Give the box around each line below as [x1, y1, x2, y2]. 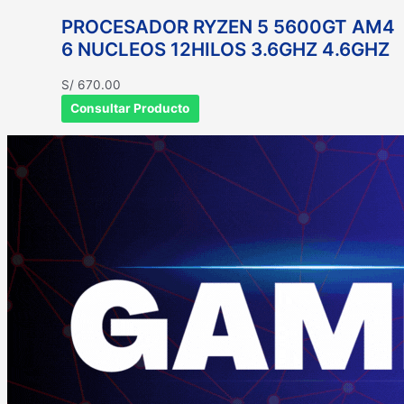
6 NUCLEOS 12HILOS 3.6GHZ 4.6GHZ [61, 38, 390, 61]
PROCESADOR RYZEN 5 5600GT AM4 [61, 15, 395, 39]
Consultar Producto [70, 101, 190, 116]
